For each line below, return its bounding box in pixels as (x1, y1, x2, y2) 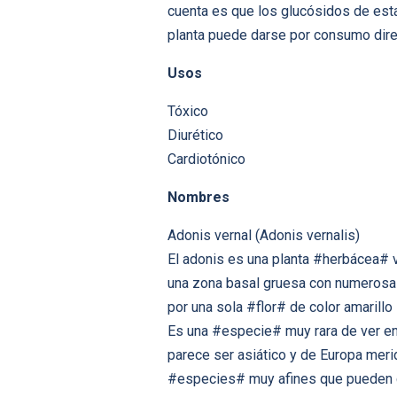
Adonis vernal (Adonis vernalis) (167, 227, 360, 245)
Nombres (167, 189, 230, 206)
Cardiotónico (167, 151, 245, 168)
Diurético (167, 127, 223, 144)
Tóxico (167, 103, 208, 121)
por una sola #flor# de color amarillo (167, 299, 393, 316)
